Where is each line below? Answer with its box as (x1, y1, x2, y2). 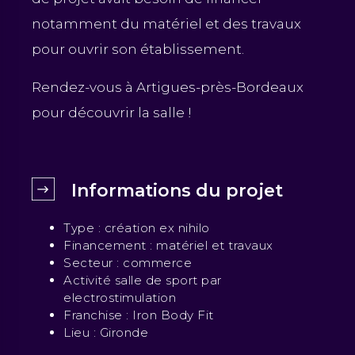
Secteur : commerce (63, 254, 192, 270)
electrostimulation (63, 289, 176, 305)
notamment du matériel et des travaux (32, 15, 301, 32)
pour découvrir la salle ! (32, 104, 195, 120)
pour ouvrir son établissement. (32, 40, 244, 57)
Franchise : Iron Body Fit (63, 307, 214, 323)
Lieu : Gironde (63, 324, 148, 340)
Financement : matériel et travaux (63, 237, 273, 253)
